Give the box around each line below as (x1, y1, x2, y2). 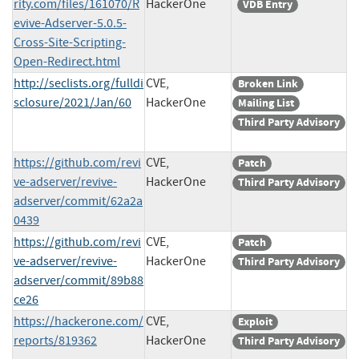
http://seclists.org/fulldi (14, 75, 143, 91)
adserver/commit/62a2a (14, 192, 143, 209)
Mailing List (238, 95, 294, 111)
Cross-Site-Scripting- (14, 34, 126, 50)
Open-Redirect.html (14, 53, 120, 70)
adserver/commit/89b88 (14, 272, 143, 288)
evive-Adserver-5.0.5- (14, 14, 127, 31)
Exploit (238, 313, 272, 329)
